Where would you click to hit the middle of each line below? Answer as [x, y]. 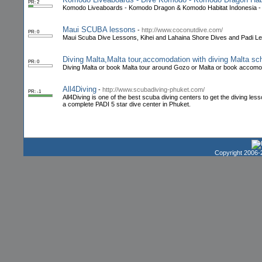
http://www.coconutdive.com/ [182, 30]
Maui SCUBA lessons [99, 30]
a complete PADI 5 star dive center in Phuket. [127, 104]
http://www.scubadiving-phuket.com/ [154, 90]
